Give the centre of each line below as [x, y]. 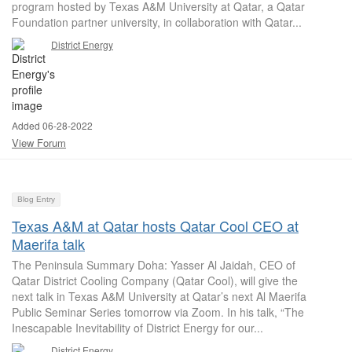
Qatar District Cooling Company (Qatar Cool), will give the [155, 280]
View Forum [39, 143]
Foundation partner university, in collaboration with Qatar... [157, 22]
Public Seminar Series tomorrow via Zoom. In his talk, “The [158, 312]
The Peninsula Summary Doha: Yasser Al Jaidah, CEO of [154, 265]
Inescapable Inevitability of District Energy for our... [137, 328]
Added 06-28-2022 [52, 125]
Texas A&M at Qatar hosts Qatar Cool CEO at [155, 225]
